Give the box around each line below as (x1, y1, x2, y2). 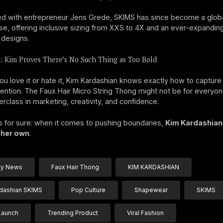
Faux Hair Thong (51, 163, 99, 171)
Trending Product (47, 209, 98, 217)
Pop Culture (71, 186, 106, 194)
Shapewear (134, 186, 168, 194)
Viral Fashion (126, 209, 164, 217)
